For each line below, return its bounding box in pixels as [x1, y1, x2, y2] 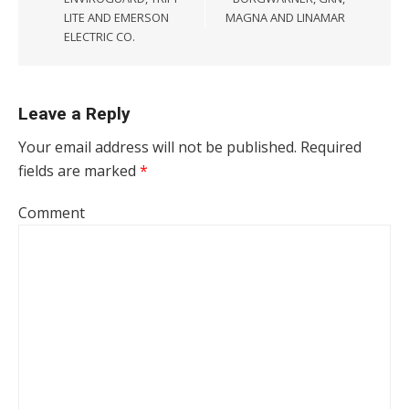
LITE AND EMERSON [64, 9, 169, 26]
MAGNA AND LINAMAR [225, 9, 345, 26]
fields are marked [18, 161, 140, 181]
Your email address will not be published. [18, 137, 297, 157]
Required [297, 137, 362, 157]
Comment [18, 203, 85, 223]
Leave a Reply [18, 103, 131, 124]
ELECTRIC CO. [64, 28, 135, 45]
